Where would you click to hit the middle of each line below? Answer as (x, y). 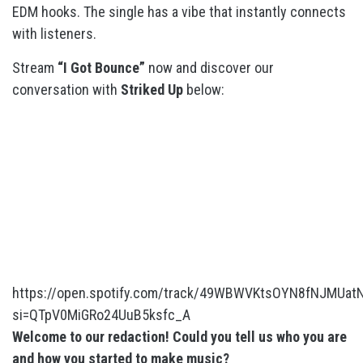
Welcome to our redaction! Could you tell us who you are (179, 337)
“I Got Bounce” (103, 68)
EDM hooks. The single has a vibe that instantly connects (179, 12)
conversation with (66, 90)
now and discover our (211, 68)
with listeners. (56, 34)
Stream (35, 68)
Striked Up (152, 90)
